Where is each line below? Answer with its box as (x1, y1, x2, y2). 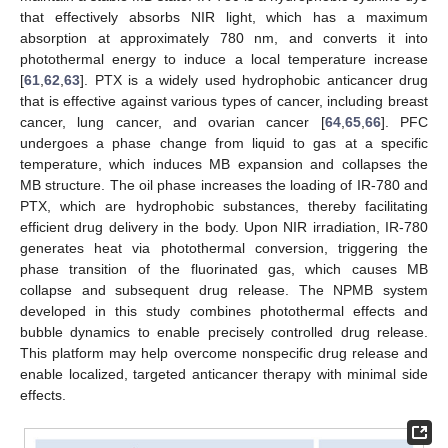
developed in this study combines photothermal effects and (20, 302, 428, 319)
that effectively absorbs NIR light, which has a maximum (20, 8, 428, 25)
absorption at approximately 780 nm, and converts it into (20, 29, 428, 46)
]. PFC (380, 113, 429, 130)
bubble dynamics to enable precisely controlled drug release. (20, 323, 428, 340)
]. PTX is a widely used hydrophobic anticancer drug (80, 71, 428, 88)
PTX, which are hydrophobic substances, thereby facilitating (20, 197, 428, 214)
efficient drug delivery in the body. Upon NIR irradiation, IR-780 (20, 218, 428, 235)
